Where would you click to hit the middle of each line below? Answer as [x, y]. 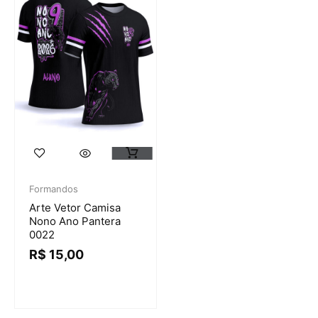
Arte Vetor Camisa [75, 208]
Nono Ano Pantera [75, 221]
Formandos [54, 189]
